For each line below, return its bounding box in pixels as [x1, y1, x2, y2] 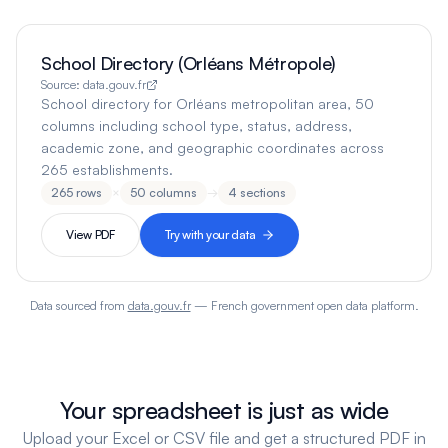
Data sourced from [29, 298, 125, 313]
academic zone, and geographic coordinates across [41, 139, 384, 156]
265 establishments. [41, 161, 173, 178]
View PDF [66, 227, 115, 242]
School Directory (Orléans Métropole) [41, 52, 336, 74]
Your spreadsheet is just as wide [59, 395, 389, 425]
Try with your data [163, 227, 256, 242]
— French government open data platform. [193, 298, 419, 313]
